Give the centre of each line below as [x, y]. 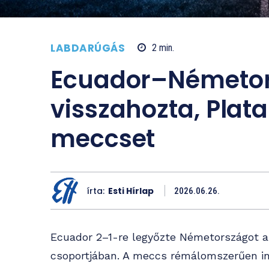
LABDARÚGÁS [88, 48]
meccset [103, 139]
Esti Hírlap [131, 191]
